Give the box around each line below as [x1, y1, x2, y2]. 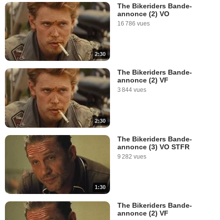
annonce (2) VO [117, 10, 169, 18]
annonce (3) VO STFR [117, 142, 190, 151]
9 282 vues [117, 153, 146, 160]
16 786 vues [117, 20, 150, 27]
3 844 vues [117, 86, 146, 94]
